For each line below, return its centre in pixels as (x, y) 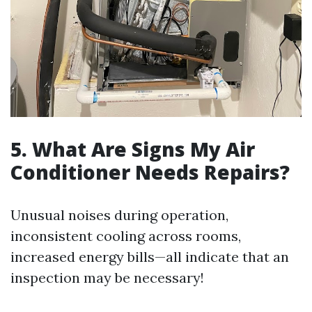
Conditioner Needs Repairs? (150, 172)
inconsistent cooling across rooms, (126, 236)
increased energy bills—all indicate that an (150, 257)
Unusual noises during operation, (119, 215)
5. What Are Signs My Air (133, 149)
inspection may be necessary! (107, 278)
